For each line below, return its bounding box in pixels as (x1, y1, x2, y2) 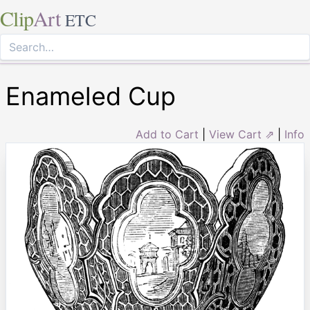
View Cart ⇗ (209, 127, 274, 141)
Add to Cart (136, 127, 199, 141)
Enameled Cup (6, 81, 176, 111)
